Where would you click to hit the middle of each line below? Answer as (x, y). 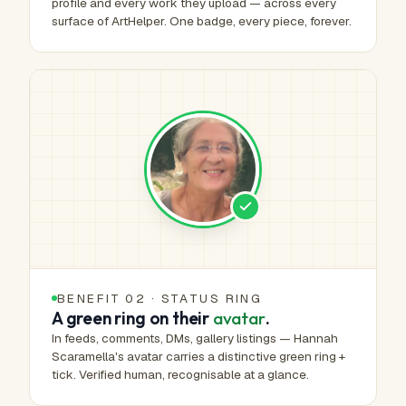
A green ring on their (132, 318)
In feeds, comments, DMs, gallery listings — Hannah (195, 338)
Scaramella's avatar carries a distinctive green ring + (198, 356)
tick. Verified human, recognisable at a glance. (180, 374)
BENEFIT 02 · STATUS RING (160, 298)
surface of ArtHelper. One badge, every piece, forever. (202, 21)
